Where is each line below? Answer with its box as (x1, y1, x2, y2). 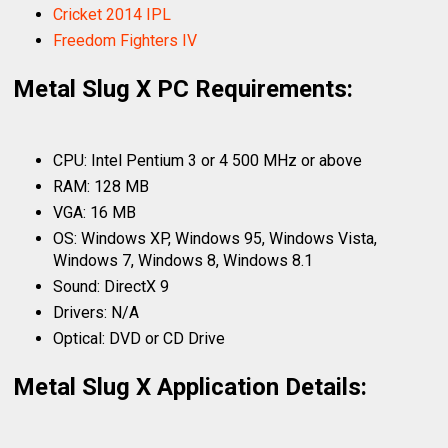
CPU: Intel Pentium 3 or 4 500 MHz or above (53, 150, 363, 170)
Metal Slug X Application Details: (13, 372, 368, 401)
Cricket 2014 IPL (53, 4, 172, 24)
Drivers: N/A (53, 302, 140, 322)
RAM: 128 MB (53, 176, 150, 196)
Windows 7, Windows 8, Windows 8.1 (53, 250, 314, 270)
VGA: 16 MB (53, 202, 137, 222)
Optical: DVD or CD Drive (53, 328, 226, 348)
